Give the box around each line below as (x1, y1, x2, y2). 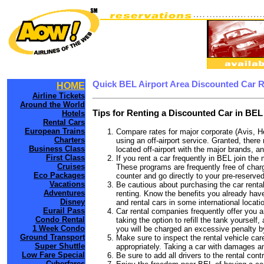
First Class (46, 153, 85, 162)
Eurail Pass (43, 206, 85, 215)
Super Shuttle (35, 242, 85, 250)
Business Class (29, 144, 85, 153)
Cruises (57, 162, 85, 171)
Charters (54, 136, 85, 144)
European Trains (25, 127, 85, 136)
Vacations (49, 180, 85, 189)
